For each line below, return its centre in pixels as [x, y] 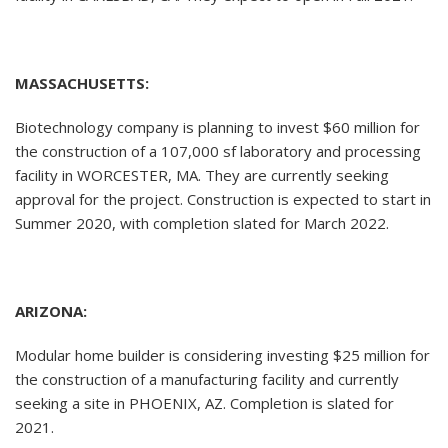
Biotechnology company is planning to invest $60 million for [217, 127]
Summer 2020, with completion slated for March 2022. [202, 223]
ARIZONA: [51, 311]
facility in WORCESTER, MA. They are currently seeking [202, 175]
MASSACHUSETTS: [82, 83]
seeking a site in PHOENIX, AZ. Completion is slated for [204, 403]
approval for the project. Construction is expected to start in [223, 199]
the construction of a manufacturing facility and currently [207, 379]
